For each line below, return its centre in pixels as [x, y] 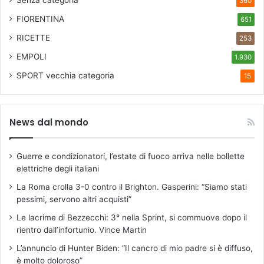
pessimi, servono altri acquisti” [74, 199]
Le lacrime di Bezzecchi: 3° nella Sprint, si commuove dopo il [132, 218]
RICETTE [33, 38]
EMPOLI [32, 57]
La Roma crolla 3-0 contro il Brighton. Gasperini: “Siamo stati [132, 187]
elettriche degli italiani [58, 169]
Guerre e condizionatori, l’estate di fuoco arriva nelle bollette [131, 156]
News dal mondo [49, 123]
